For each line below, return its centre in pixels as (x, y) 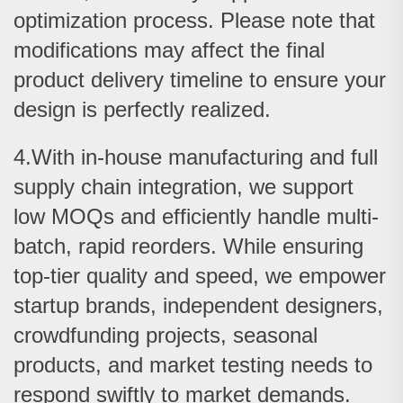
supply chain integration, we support (184, 187)
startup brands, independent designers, (198, 306)
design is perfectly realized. (142, 110)
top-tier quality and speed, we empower (200, 276)
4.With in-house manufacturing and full (196, 157)
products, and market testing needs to (193, 365)
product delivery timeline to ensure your (200, 80)
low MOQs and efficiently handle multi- (196, 217)
